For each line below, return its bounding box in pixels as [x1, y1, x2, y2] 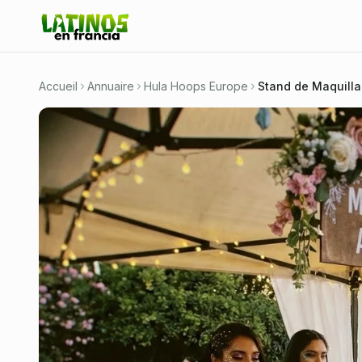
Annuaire [87, 79, 134, 93]
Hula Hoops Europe [144, 79, 248, 93]
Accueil [39, 79, 78, 93]
